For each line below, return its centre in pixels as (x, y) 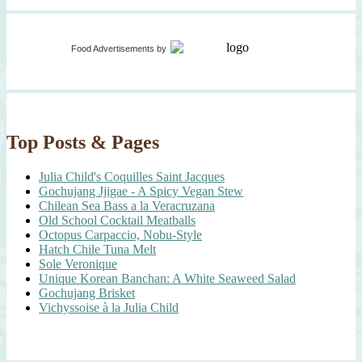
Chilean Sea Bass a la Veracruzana (127, 206)
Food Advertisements (113, 49)
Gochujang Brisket (87, 293)
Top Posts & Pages (83, 143)
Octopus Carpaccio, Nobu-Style (120, 235)
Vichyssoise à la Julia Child (109, 307)
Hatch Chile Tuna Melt (97, 249)
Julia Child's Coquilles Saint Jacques (132, 177)
